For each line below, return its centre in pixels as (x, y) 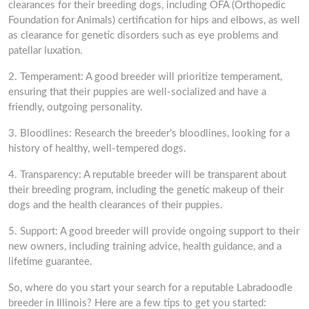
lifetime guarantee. (50, 262)
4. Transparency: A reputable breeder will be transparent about (147, 175)
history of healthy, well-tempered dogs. (97, 149)
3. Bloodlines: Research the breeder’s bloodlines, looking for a (149, 133)
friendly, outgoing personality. (76, 107)
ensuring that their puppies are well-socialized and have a (137, 92)
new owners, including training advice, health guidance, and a (145, 247)
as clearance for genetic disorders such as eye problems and (143, 36)
